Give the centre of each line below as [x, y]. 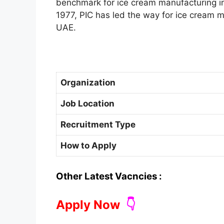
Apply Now [88, 205]
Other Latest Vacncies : [109, 176]
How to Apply [88, 146]
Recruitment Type [98, 125]
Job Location [87, 104]
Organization [88, 83]
